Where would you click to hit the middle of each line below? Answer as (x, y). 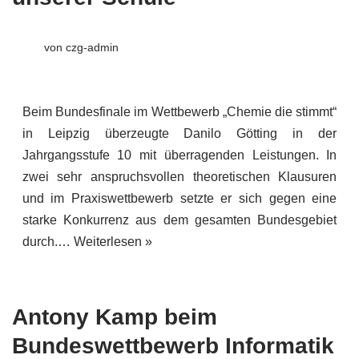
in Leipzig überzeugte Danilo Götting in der (179, 134)
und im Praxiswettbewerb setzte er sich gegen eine (179, 199)
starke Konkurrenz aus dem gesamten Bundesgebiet (179, 220)
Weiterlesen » (113, 242)
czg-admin (92, 48)
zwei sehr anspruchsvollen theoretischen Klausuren (179, 177)
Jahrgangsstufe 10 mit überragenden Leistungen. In (179, 155)
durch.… (48, 242)
